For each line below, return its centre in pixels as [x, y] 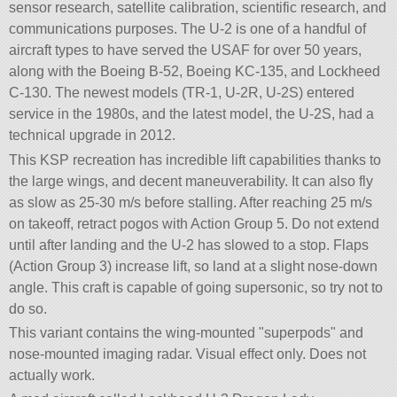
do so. [28, 308]
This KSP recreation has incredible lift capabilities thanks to [195, 160]
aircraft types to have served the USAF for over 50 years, [186, 51]
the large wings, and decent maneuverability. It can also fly [191, 181]
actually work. [52, 375]
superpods [298, 332]
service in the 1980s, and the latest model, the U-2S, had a [192, 114]
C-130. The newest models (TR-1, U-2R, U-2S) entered [182, 93]
